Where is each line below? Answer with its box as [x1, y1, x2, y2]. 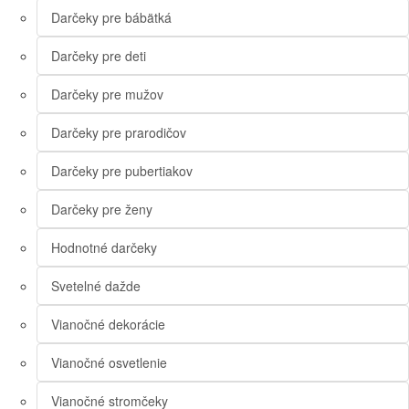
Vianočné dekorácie [51, 315, 165, 334]
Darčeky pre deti [51, 47, 146, 66]
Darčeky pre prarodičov [51, 123, 186, 142]
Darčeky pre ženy [51, 200, 152, 219]
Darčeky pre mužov [51, 85, 163, 104]
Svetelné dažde [51, 277, 141, 296]
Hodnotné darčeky [51, 238, 157, 257]
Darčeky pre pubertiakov [51, 162, 193, 181]
